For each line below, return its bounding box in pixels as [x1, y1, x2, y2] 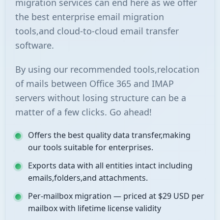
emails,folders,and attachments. [28, 172, 148, 183]
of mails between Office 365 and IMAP [15, 78, 174, 89]
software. [15, 39, 54, 51]
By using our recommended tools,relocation [15, 63, 199, 75]
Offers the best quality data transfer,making [28, 130, 191, 140]
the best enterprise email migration [15, 11, 164, 23]
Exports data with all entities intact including [28, 160, 192, 171]
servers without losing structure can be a [15, 92, 186, 104]
